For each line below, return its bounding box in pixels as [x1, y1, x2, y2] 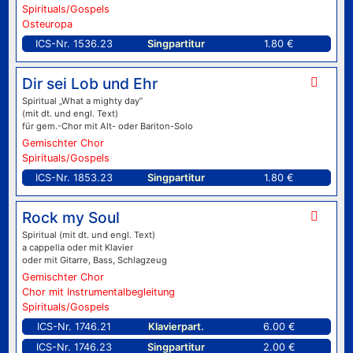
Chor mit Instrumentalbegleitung [21, 286, 175, 299]
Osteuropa [21, 18, 72, 31]
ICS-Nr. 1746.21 [36, 321, 111, 333]
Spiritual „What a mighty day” [21, 95, 143, 107]
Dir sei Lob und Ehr [21, 74, 158, 94]
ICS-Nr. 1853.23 [35, 172, 113, 184]
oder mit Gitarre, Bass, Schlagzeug [21, 255, 167, 266]
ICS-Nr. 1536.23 [35, 38, 113, 50]
